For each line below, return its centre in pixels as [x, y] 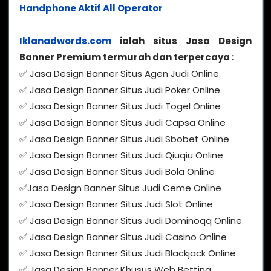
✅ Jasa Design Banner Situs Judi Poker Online [120, 90]
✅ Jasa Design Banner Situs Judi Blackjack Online [128, 253]
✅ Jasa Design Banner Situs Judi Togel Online [120, 106]
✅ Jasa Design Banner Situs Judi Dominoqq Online [131, 221]
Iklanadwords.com [65, 41]
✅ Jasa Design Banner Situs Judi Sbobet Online [124, 139]
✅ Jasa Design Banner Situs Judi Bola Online [117, 172]
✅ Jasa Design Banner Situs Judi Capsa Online [122, 123]
